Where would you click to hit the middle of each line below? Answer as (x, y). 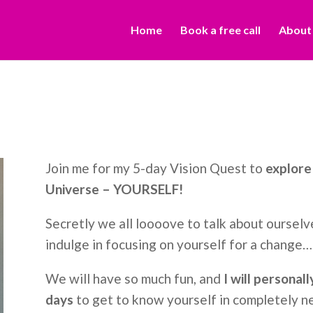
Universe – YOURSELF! (114, 189)
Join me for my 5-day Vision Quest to (155, 168)
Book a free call (220, 30)
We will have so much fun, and (134, 279)
